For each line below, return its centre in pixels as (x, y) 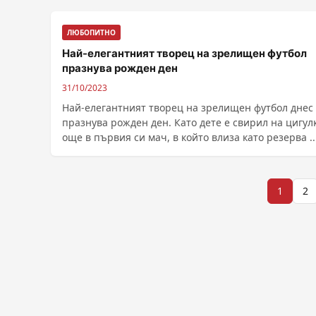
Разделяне (97, 191)
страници (93, 298)
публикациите (115, 244)
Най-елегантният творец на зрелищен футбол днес (188, 108)
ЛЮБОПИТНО (91, 32)
